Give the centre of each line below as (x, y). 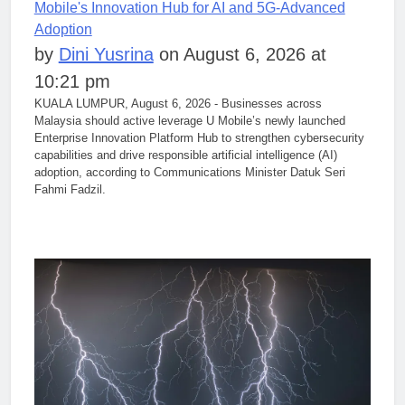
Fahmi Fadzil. (70, 189)
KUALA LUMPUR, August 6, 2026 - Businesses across (178, 103)
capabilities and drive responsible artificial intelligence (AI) (185, 155)
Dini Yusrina (106, 54)
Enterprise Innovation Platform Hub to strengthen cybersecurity (199, 137)
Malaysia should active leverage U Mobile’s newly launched (189, 120)
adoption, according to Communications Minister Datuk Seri (189, 172)
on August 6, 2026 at (240, 54)
